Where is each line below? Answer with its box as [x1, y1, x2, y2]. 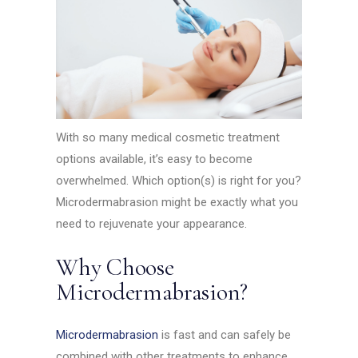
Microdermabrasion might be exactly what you [56, 195, 299, 210]
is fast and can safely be [158, 328, 292, 343]
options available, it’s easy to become [56, 152, 253, 167]
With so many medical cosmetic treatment [56, 130, 280, 145]
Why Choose [56, 253, 174, 283]
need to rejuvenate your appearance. [56, 217, 251, 232]
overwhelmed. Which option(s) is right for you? [56, 173, 302, 189]
